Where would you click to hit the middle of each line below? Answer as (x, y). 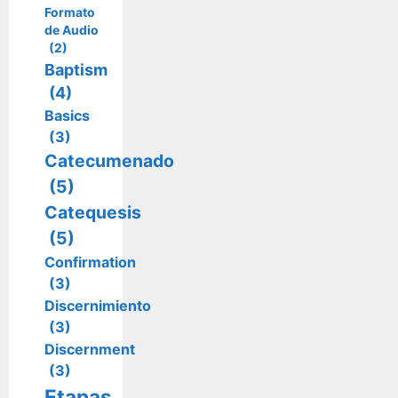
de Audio (72, 29)
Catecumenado (109, 160)
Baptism (76, 69)
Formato (70, 12)
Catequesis (93, 212)
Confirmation (90, 262)
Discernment (90, 349)
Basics (67, 115)
